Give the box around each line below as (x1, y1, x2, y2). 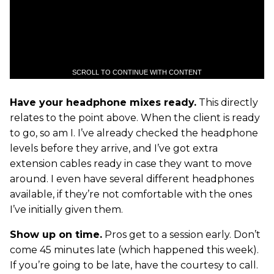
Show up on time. (10, 229, 102, 240)
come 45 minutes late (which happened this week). (10, 244, 259, 256)
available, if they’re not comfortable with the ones (10, 188, 252, 200)
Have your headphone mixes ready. (10, 97, 196, 108)
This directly (196, 97, 258, 108)
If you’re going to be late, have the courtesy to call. (10, 259, 258, 271)
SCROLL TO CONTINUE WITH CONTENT (72, 68, 202, 76)
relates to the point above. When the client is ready (10, 112, 260, 124)
